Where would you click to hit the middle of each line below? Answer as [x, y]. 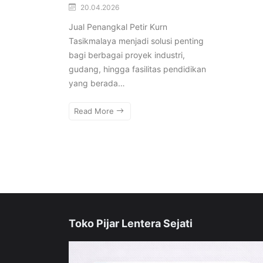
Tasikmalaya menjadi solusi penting [136, 41]
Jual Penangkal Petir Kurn [118, 26]
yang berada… [97, 83]
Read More [95, 111]
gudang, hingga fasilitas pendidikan [137, 69]
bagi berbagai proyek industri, [127, 55]
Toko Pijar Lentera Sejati [131, 223]
